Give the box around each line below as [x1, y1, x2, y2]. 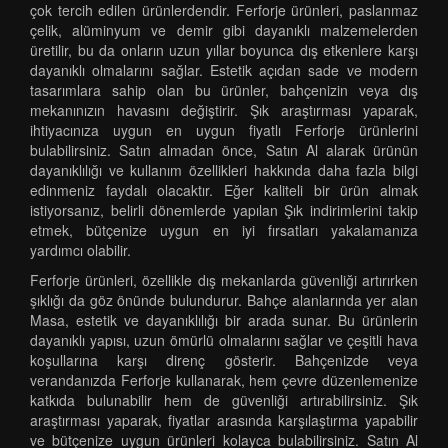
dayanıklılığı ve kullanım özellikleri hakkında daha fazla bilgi [30, 160, 418, 180]
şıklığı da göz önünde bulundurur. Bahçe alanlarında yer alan [30, 290, 418, 310]
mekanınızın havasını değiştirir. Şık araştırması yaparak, [30, 100, 418, 120]
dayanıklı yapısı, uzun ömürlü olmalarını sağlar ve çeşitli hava [30, 330, 418, 350]
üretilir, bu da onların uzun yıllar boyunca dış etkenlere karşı [30, 40, 418, 60]
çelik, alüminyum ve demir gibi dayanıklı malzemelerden [30, 20, 418, 40]
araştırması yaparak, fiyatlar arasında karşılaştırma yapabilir [30, 410, 418, 430]
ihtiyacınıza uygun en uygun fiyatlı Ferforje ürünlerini [30, 120, 418, 140]
